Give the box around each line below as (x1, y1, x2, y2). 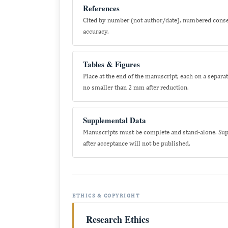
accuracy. (83, 27, 109, 35)
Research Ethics (86, 213, 149, 226)
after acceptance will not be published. (83, 139, 190, 147)
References (83, 3, 120, 14)
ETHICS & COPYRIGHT (72, 192, 140, 198)
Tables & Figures (83, 59, 140, 70)
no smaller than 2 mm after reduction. (83, 83, 189, 91)
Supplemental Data (83, 115, 146, 126)
